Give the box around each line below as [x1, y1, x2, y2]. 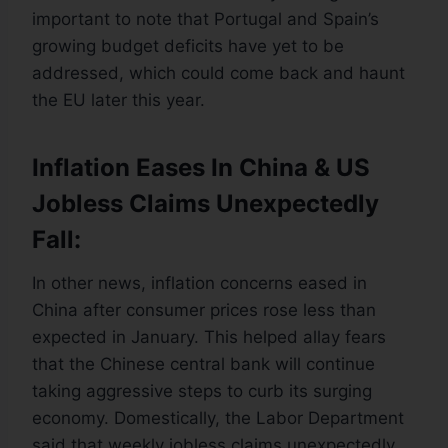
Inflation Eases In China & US [32, 153, 370, 183]
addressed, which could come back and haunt [32, 63, 405, 84]
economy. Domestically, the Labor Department [32, 408, 404, 429]
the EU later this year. [32, 90, 205, 111]
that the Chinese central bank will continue [32, 354, 375, 375]
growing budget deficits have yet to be [32, 36, 344, 57]
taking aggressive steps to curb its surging [32, 381, 372, 402]
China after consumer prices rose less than [32, 300, 376, 321]
